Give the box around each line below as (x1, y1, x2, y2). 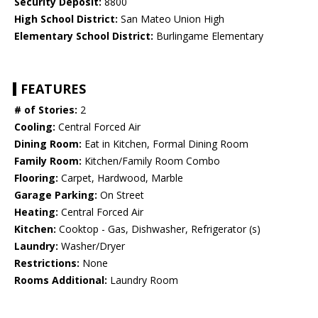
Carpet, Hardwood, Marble (58, 171, 183, 185)
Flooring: (14, 171, 58, 185)
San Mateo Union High (118, 12, 224, 26)
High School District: (14, 12, 118, 26)
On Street (97, 188, 144, 202)
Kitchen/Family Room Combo (82, 154, 220, 168)
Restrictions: (14, 256, 79, 270)
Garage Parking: (14, 188, 97, 202)
